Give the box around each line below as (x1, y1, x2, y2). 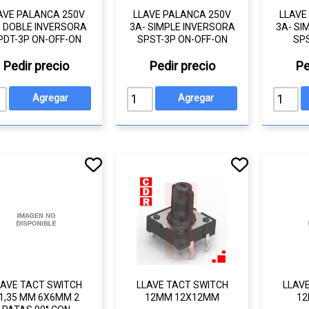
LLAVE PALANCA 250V (133, 9, 232, 20)
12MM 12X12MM (145, 292, 220, 303)
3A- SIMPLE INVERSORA (129, 21, 235, 32)
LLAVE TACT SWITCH (136, 279, 228, 290)
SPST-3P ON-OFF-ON (137, 34, 228, 45)
